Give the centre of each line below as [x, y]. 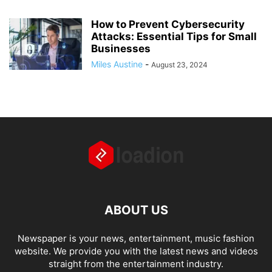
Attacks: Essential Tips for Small [174, 37]
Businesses [121, 49]
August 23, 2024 [179, 65]
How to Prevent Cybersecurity [168, 25]
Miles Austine [117, 64]
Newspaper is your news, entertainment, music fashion [136, 239]
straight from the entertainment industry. [136, 264]
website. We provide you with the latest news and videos [136, 251]
